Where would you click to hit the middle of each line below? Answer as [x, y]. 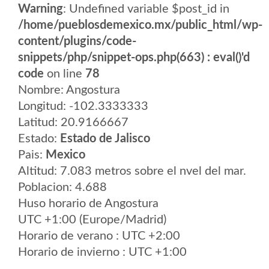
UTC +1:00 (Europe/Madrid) [92, 220]
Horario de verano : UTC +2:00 [99, 236]
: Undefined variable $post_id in [146, 9]
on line [65, 74]
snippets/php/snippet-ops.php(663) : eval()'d [134, 58]
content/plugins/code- [77, 41]
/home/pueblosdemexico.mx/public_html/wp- [140, 25]
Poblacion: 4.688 [62, 187]
